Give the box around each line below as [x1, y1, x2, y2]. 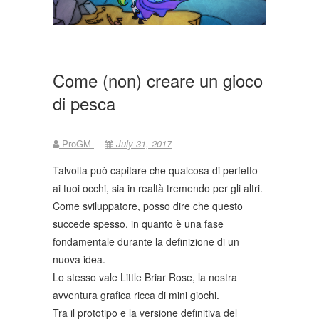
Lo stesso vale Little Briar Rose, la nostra [53, 269, 237, 284]
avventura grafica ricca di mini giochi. [53, 287, 219, 302]
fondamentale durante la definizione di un [53, 234, 239, 249]
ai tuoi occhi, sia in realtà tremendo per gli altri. [53, 180, 263, 195]
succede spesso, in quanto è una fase [53, 216, 224, 231]
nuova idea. [53, 251, 105, 266]
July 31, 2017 [113, 136, 172, 150]
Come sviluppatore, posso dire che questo [53, 198, 243, 213]
